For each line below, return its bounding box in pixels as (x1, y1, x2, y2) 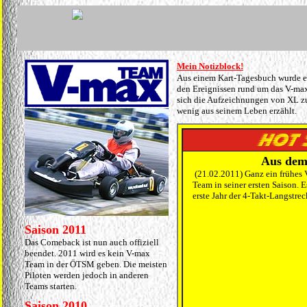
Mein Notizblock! (177, 61, 243, 71)
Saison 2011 (25, 223, 86, 236)
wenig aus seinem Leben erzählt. (177, 106, 297, 116)
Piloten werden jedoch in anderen (25, 270, 149, 280)
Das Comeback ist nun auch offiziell (25, 237, 159, 247)
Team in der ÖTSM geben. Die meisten (25, 259, 167, 269)
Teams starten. (25, 281, 77, 291)
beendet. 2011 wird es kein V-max (25, 248, 150, 258)
